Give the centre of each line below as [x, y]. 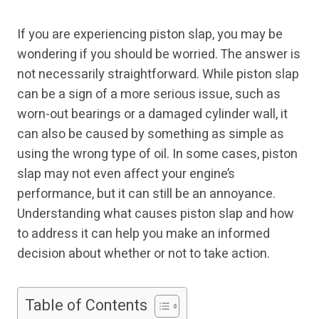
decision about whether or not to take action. [143, 254]
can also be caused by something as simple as [151, 135]
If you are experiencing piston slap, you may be [150, 35]
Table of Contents [86, 306]
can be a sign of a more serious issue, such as [149, 95]
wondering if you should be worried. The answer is [159, 55]
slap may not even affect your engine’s [126, 174]
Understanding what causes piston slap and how [156, 214]
